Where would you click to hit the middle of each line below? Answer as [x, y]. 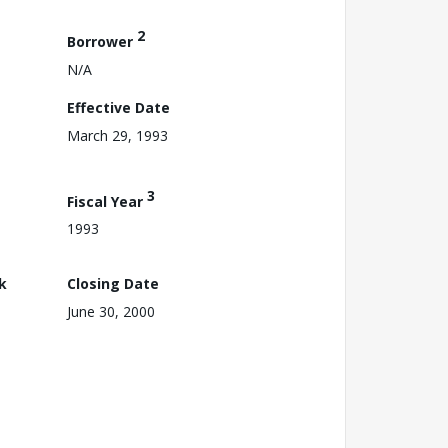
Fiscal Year [107, 201]
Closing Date [113, 283]
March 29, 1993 [117, 135]
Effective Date [118, 107]
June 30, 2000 [111, 311]
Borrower [102, 41]
